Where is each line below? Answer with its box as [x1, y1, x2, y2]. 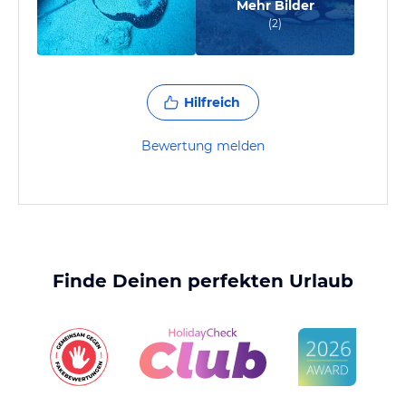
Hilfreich [184, 94, 240, 111]
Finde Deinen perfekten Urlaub [53, 270, 353, 292]
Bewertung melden [141, 138, 265, 154]
